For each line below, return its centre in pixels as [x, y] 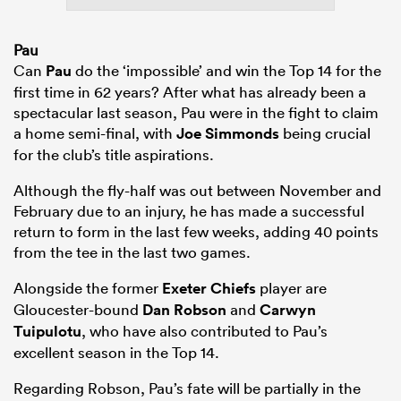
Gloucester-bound [78, 310]
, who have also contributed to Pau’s [205, 331]
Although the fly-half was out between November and [197, 191]
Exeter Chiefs [209, 289]
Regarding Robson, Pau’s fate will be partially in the [187, 388]
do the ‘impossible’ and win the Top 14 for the [226, 71]
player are [291, 288]
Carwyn [288, 310]
